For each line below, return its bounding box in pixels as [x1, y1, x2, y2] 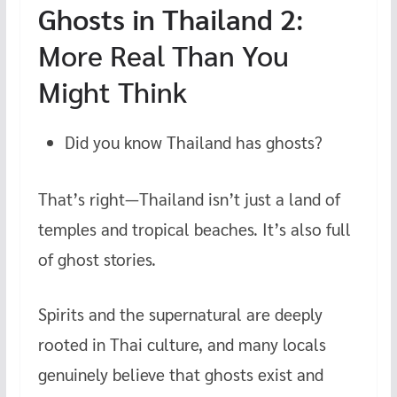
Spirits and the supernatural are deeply [37, 303, 323, 325]
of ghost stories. [37, 247, 156, 269]
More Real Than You [37, 35, 289, 73]
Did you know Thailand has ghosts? [64, 130, 323, 152]
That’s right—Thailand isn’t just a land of [37, 187, 340, 209]
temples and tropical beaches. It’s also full [37, 217, 351, 239]
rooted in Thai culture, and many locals [37, 333, 326, 355]
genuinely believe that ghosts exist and [37, 363, 323, 385]
